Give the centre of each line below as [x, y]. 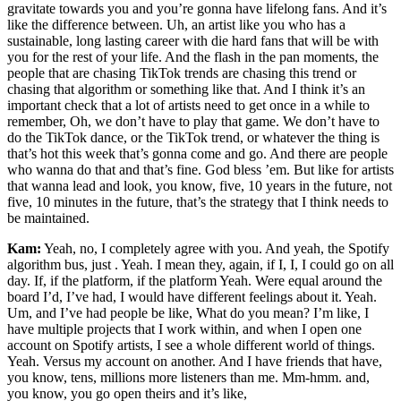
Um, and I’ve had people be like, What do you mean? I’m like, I [188, 313]
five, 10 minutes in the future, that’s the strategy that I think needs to [198, 202]
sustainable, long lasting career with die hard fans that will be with [193, 41]
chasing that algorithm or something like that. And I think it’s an [186, 90]
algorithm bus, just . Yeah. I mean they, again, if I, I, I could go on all [200, 265]
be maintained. [48, 218]
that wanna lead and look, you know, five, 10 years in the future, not [200, 186]
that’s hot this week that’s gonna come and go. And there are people [197, 154]
